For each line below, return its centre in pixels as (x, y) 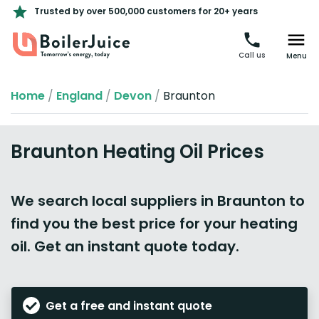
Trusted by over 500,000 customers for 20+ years (146, 11)
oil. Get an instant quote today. (125, 246)
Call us (252, 55)
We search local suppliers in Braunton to (158, 201)
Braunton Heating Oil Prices (137, 152)
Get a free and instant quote (129, 306)
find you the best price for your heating (154, 224)
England (79, 96)
